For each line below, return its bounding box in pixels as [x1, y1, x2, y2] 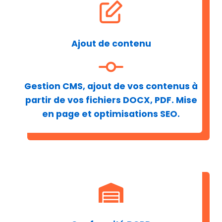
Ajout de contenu [71, 38, 151, 50]
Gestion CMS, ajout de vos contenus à [24, 80, 198, 93]
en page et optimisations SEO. [42, 108, 180, 120]
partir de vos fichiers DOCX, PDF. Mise [25, 94, 197, 107]
